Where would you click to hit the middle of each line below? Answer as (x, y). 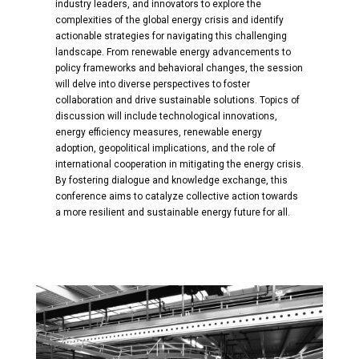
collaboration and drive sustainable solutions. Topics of (177, 101)
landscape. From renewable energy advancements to (173, 52)
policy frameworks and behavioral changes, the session (179, 69)
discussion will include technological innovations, (166, 117)
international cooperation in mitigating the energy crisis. (179, 165)
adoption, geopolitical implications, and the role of (165, 149)
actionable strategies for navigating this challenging (171, 36)
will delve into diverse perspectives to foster (152, 85)
